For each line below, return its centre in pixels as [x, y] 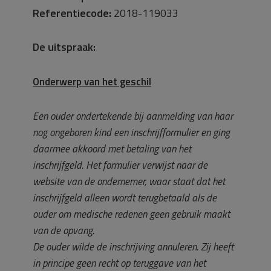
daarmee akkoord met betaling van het [112, 149]
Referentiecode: [72, 13]
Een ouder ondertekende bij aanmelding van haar [133, 116]
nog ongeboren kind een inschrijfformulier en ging [131, 132]
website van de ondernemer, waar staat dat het [129, 181]
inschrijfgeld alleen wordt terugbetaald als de [125, 198]
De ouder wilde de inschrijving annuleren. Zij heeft [133, 247]
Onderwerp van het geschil [92, 82]
